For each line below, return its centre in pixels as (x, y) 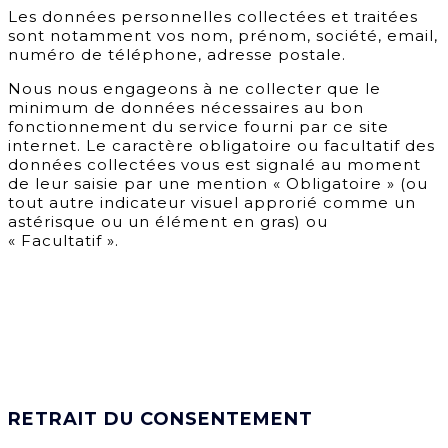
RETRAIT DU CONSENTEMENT (160, 419)
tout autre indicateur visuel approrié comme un (212, 203)
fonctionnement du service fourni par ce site (198, 127)
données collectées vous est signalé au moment (214, 165)
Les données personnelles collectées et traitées (213, 17)
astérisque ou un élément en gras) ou (168, 222)
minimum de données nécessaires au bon (186, 108)
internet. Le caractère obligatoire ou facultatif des (221, 146)
